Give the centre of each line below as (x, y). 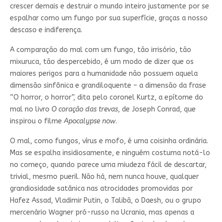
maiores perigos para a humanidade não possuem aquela (104, 73)
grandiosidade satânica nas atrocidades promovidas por (101, 188)
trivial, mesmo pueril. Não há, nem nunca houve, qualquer (104, 176)
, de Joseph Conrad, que (157, 109)
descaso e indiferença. (46, 30)
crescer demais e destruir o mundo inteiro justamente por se (109, 6)
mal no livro (30, 109)
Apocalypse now (89, 121)
